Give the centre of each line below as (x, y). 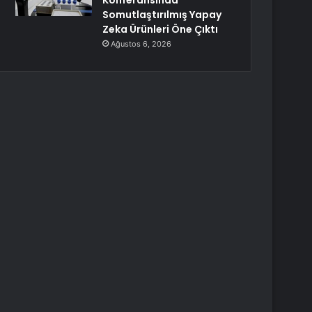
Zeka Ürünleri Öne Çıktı (161, 29)
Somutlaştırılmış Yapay (162, 15)
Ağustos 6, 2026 (141, 44)
